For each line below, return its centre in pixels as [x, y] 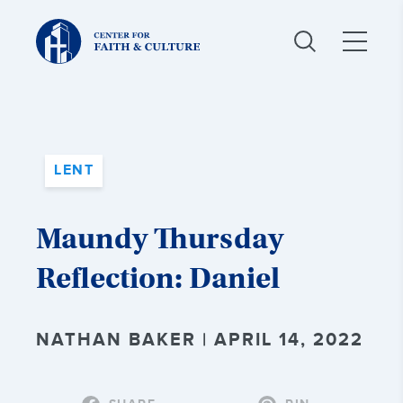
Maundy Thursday [160, 238]
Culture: [59, 54]
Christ [53, 26]
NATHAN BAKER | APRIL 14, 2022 [200, 340]
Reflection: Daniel [158, 278]
